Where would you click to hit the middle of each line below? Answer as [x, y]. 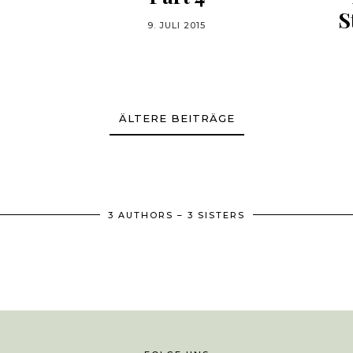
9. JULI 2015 [176, 25]
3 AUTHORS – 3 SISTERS [176, 215]
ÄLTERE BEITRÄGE [176, 118]
